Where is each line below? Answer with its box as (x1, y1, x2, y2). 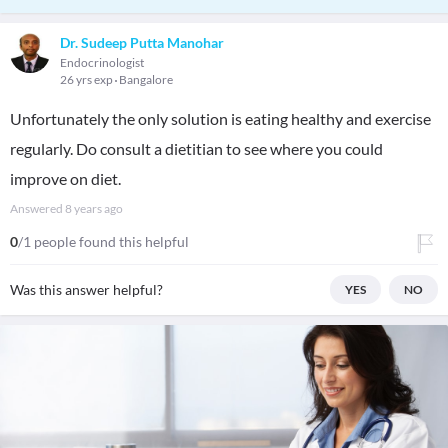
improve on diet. (10, 169, 121, 188)
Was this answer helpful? (10, 281, 163, 298)
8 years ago (65, 201, 123, 216)
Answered (10, 201, 65, 216)
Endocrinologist (60, 55, 144, 70)
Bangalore (119, 72, 173, 87)
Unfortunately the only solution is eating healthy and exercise (10, 109, 431, 128)
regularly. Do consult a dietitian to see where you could (10, 139, 383, 158)
